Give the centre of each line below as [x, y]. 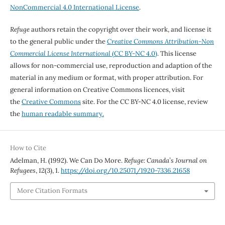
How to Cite [28, 148]
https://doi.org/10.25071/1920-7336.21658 [125, 171]
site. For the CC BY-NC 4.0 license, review [144, 102]
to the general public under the [58, 42]
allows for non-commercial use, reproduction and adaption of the [111, 66]
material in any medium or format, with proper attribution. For [106, 78]
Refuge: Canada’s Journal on [165, 161]
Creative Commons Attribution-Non [160, 42]
